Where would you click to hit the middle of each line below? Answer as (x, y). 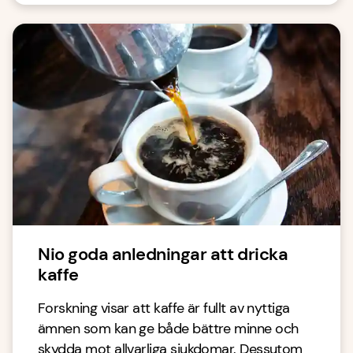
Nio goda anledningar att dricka (163, 254)
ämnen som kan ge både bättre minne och (168, 329)
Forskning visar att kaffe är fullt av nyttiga (164, 308)
